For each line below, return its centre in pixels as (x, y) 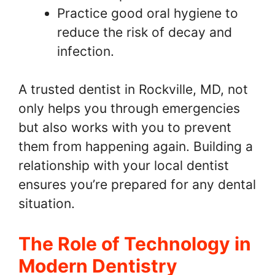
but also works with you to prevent (125, 127)
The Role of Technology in (135, 243)
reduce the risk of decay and (145, 32)
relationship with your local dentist (124, 165)
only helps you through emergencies (129, 108)
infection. (86, 51)
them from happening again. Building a (136, 146)
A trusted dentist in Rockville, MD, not (133, 89)
